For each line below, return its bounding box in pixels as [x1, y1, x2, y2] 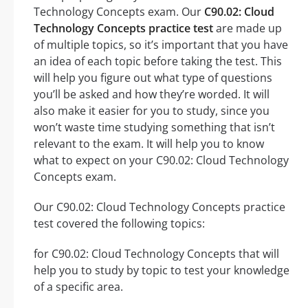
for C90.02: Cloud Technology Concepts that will [34, 246, 279, 262]
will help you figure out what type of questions [34, 70, 272, 86]
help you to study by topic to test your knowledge [34, 263, 289, 278]
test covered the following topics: [34, 216, 205, 232]
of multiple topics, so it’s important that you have [34, 37, 288, 53]
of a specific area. [34, 279, 123, 295]
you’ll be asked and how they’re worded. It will [34, 87, 269, 102]
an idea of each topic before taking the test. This [34, 54, 282, 69]
